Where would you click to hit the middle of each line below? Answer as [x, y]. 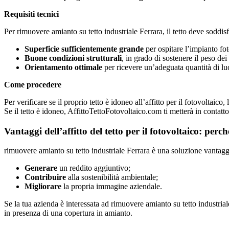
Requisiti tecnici [31, 14]
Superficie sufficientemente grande [84, 49]
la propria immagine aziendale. [112, 187]
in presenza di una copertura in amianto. [68, 213]
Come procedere [33, 84]
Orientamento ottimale [63, 67]
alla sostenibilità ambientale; [112, 177]
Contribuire [45, 177]
